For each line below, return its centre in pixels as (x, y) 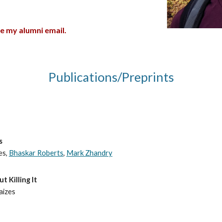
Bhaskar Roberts (36, 153)
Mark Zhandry (89, 153)
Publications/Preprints (111, 77)
